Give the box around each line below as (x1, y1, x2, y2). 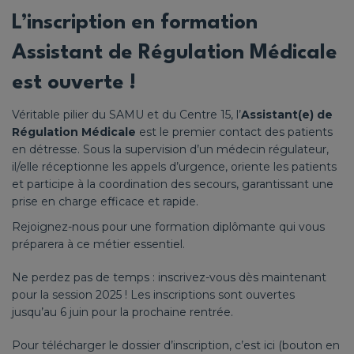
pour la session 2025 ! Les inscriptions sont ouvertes (12, 287, 295, 302)
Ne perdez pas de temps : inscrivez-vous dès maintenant (12, 269, 326, 284)
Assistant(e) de (241, 107, 333, 122)
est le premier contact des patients (136, 124, 333, 139)
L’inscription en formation (12, 12, 258, 33)
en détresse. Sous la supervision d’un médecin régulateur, (12, 141, 329, 156)
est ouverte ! (12, 72, 136, 93)
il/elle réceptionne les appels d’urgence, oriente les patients (12, 159, 337, 174)
